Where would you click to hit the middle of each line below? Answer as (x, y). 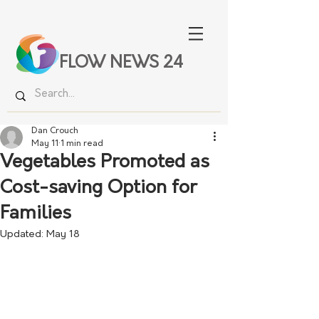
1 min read (82, 144)
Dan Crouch (55, 131)
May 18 (63, 235)
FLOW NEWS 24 (121, 64)
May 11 (45, 144)
